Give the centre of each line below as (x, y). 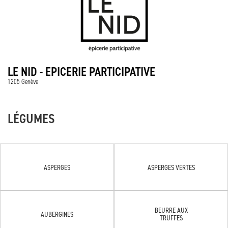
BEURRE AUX (171, 210)
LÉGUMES (31, 118)
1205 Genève (23, 82)
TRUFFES (171, 218)
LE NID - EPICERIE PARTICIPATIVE (81, 72)
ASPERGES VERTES (171, 167)
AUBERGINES (57, 214)
